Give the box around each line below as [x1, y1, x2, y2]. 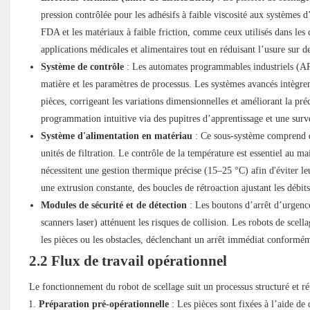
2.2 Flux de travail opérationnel [28, 253, 227, 270]
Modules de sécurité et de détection [40, 200, 187, 211]
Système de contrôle [40, 62, 124, 73]
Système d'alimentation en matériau [40, 131, 192, 142]
